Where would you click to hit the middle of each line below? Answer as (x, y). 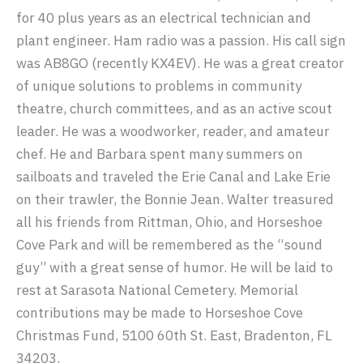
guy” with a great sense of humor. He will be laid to (175, 268)
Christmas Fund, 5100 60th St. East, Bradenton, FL (174, 336)
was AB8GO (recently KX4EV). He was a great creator (180, 64)
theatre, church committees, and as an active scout (174, 109)
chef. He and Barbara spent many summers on (160, 154)
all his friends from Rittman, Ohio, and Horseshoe (169, 222)
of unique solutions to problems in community (159, 86)
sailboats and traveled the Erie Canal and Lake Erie (173, 177)
